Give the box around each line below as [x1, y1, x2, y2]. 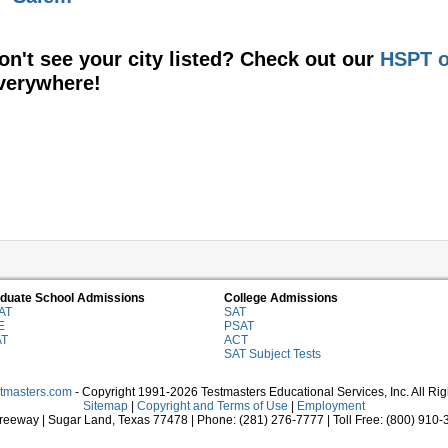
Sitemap [83, 399, 128, 413]
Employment [297, 399, 365, 413]
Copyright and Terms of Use [137, 399, 288, 413]
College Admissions [224, 291, 338, 305]
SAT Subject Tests [224, 347, 321, 361]
